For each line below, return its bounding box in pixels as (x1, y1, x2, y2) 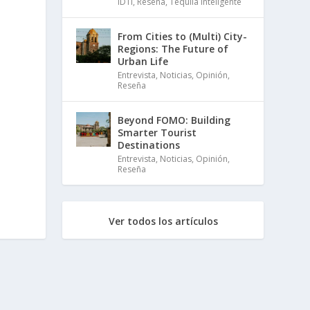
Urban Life (118, 54, 169, 68)
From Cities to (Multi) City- (118, 29, 248, 43)
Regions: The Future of (118, 42, 229, 55)
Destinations (118, 138, 181, 152)
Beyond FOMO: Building (118, 113, 231, 127)
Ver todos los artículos (108, 214, 218, 228)
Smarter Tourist (118, 125, 197, 139)
